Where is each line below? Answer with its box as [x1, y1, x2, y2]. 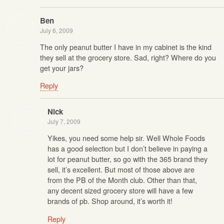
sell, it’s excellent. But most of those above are [47, 164, 194, 175]
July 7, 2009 [47, 116, 80, 125]
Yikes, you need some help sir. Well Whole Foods [47, 132, 205, 143]
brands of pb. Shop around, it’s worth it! [47, 195, 172, 206]
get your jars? [40, 62, 83, 73]
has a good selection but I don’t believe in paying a [47, 143, 207, 154]
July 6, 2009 [40, 25, 73, 34]
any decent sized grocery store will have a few [47, 185, 193, 196]
